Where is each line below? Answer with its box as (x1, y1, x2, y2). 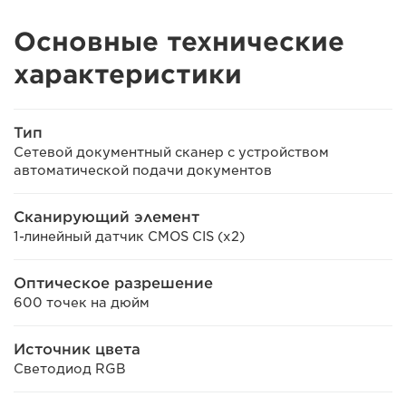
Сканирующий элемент (14, 208, 199, 226)
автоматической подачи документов (14, 162, 272, 178)
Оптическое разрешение (14, 274, 213, 292)
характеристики (14, 58, 242, 90)
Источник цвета (14, 340, 140, 358)
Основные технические (14, 25, 344, 57)
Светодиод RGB (14, 361, 126, 376)
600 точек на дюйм (14, 295, 150, 310)
